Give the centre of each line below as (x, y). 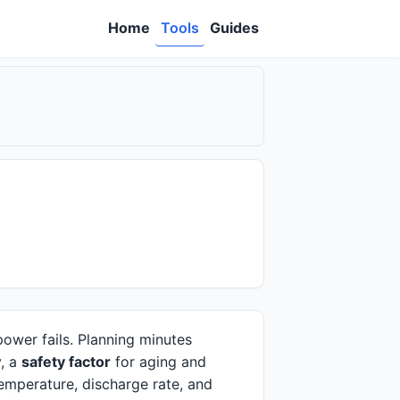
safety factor (66, 362)
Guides (234, 28)
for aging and (158, 362)
